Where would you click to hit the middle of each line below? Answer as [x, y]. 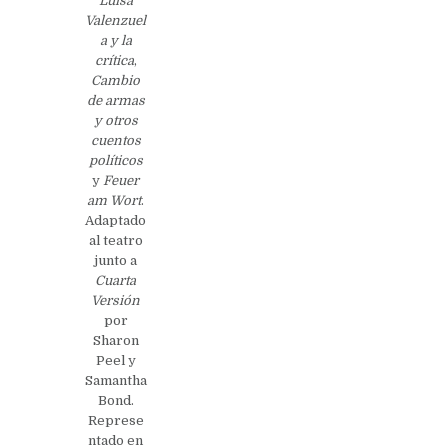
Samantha [115, 380]
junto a [116, 260]
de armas [115, 100]
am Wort [114, 200]
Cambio [116, 80]
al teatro [115, 240]
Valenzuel [116, 20]
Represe [115, 420]
